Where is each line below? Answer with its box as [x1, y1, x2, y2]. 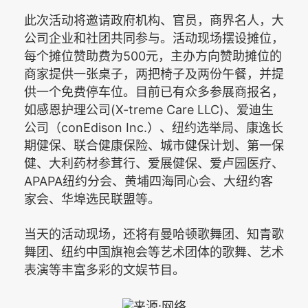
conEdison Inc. [61, 120, 147, 135]
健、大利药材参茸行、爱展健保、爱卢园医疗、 [24, 157, 284, 171]
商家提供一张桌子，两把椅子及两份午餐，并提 [24, 67, 284, 82]
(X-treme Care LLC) [111, 102, 224, 118]
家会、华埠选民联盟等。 [24, 192, 160, 207]
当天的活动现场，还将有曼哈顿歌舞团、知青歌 [24, 228, 284, 242]
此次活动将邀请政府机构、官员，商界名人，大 [24, 14, 284, 28]
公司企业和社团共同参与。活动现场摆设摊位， [24, 32, 284, 46]
